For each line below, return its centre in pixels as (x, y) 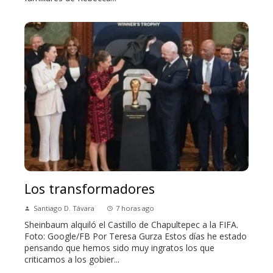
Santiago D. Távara (64, 208)
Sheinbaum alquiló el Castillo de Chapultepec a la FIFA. (131, 225)
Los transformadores (95, 189)
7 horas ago (135, 208)
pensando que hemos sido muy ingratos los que (119, 248)
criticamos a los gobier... (72, 260)
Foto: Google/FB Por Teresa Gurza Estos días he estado (136, 236)
